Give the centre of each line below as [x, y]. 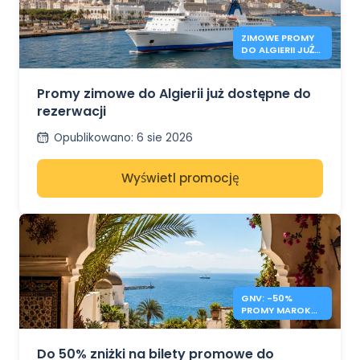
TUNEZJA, [263, 323]
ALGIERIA [261, 335]
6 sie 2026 [164, 137]
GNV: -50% [266, 299]
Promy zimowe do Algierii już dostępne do [174, 93]
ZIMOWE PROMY [277, 38]
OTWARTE [264, 62]
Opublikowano [92, 137]
